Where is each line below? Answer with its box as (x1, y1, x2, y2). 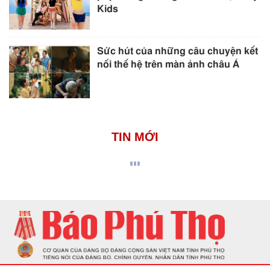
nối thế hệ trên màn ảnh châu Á (97, 60, 240, 70)
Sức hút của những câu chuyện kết (97, 46, 259, 57)
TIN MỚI (111, 130, 159, 144)
